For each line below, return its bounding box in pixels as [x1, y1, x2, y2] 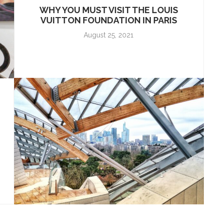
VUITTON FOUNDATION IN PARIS [40, 15, 177, 25]
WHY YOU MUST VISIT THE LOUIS [39, 5, 178, 15]
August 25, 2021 [84, 31, 134, 39]
